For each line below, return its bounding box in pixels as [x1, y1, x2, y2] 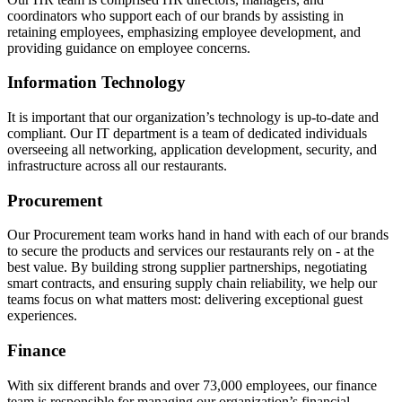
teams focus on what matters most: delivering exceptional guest [7, 292, 363, 308]
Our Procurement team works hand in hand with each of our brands [7, 227, 389, 243]
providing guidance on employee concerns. [7, 39, 250, 56]
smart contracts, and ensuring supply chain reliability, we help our [7, 275, 377, 292]
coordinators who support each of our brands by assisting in [7, 7, 344, 23]
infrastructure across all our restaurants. [7, 157, 231, 173]
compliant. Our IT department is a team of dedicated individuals [7, 125, 367, 141]
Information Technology [7, 73, 186, 92]
